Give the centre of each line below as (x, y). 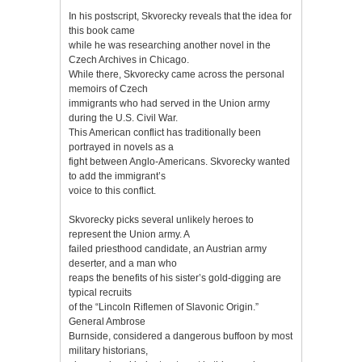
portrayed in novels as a (121, 147)
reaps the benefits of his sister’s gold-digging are (175, 278)
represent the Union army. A (129, 234)
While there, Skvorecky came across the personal (177, 74)
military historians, (108, 350)
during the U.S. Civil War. (123, 118)
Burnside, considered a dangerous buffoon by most (181, 336)
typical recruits (100, 292)
